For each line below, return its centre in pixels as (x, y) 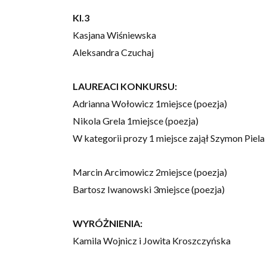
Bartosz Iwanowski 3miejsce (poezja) (149, 190)
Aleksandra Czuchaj (113, 52)
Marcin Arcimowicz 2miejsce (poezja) (150, 172)
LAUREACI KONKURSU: (125, 86)
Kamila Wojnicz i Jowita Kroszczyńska (152, 241)
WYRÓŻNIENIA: (108, 223)
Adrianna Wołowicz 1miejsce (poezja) (150, 104)
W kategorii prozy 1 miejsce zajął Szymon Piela (169, 138)
